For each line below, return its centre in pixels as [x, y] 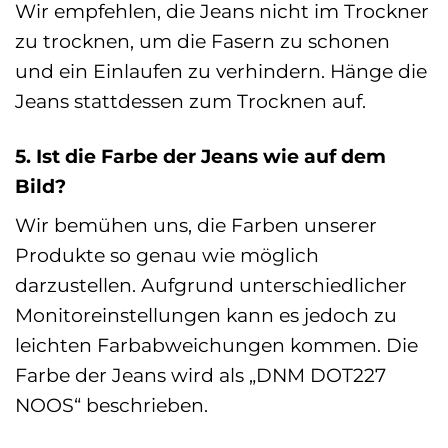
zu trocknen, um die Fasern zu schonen [202, 40]
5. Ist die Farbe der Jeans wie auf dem [200, 155]
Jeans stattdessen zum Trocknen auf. [190, 100]
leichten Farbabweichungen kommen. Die [216, 345]
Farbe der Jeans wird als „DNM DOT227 [200, 375]
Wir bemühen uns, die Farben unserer [196, 225]
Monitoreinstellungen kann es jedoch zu [206, 315]
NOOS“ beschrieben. [111, 405]
